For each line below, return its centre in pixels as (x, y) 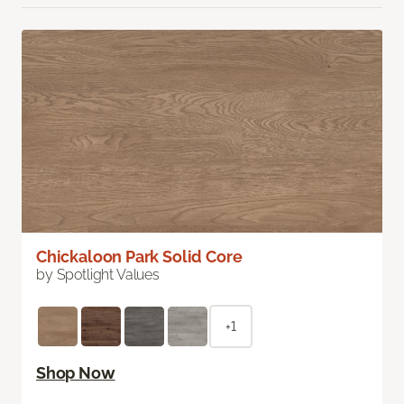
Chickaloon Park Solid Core (139, 257)
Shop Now (76, 373)
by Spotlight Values (98, 275)
